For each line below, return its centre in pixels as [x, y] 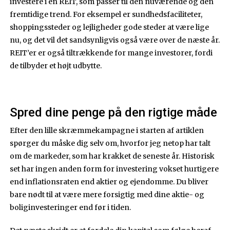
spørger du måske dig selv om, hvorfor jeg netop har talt [110, 143]
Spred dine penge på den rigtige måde [114, 112]
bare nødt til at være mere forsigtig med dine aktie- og [107, 194]
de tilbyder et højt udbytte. [56, 65]
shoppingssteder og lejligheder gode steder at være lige [110, 27]
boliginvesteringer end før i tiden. [71, 207]
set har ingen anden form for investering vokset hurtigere [114, 169]
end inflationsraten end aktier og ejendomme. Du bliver [109, 181]
